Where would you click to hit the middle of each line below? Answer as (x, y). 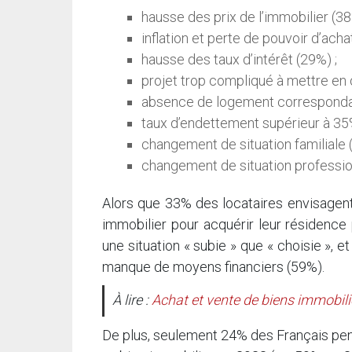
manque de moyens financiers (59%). (213, 267)
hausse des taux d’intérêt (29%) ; (239, 60)
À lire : (132, 300)
